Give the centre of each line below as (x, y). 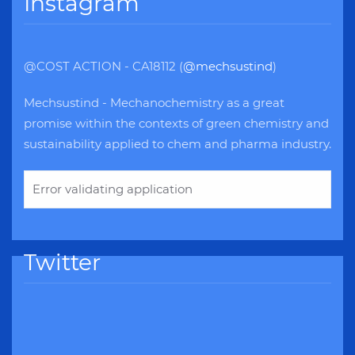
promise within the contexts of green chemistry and (176, 123)
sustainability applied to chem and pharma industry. (177, 143)
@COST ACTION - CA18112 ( (103, 66)
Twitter (62, 262)
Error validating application (113, 189)
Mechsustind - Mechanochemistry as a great (154, 102)
